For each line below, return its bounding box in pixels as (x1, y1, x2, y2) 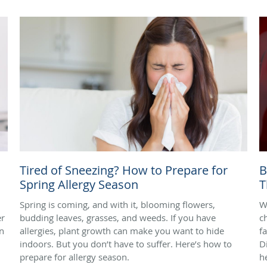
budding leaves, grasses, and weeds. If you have (20, 211, 216, 223)
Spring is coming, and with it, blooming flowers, (20, 198, 215, 210)
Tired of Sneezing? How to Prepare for (20, 162, 228, 178)
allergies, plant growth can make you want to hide (20, 224, 224, 237)
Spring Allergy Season (20, 176, 138, 193)
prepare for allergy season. (20, 250, 132, 263)
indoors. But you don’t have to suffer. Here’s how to (20, 237, 232, 250)
